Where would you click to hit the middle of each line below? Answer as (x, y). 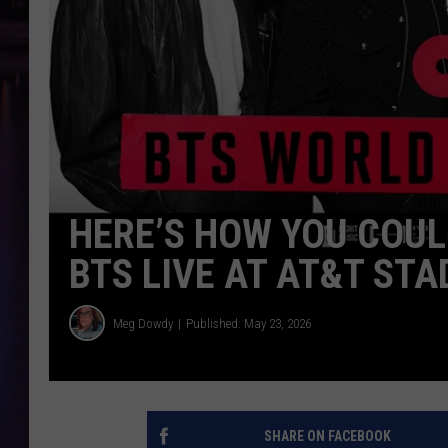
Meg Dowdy (143, 323)
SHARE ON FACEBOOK (327, 436)
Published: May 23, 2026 (248, 323)
